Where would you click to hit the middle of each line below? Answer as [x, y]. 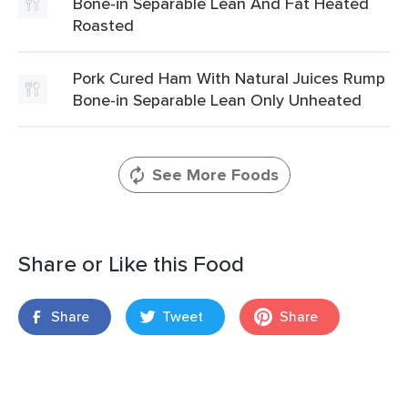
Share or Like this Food [131, 264]
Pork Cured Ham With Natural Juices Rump [229, 78]
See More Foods [215, 175]
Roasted [103, 25]
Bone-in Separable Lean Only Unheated [217, 100]
